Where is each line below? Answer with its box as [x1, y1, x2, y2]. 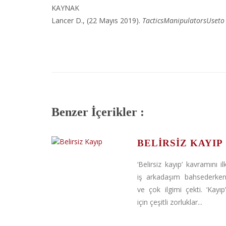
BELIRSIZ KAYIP [137, 138, 223, 148]
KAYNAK [51, 3, 79, 13]
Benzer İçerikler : [51, 105, 144, 119]
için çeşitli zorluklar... [137, 197, 202, 207]
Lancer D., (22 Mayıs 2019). [51, 16, 142, 25]
